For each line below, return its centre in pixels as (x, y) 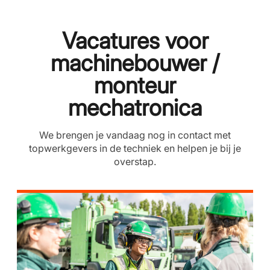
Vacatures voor (135, 41)
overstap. (135, 162)
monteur (135, 85)
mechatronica (135, 108)
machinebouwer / (135, 63)
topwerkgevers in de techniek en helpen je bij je (135, 148)
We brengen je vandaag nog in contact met (135, 135)
